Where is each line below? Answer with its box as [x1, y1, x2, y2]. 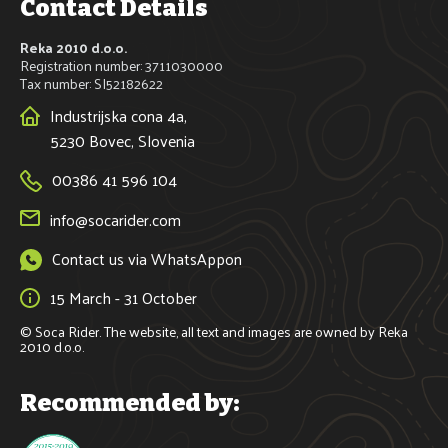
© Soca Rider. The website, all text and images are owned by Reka [20, 319, 408, 344]
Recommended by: [20, 389, 239, 417]
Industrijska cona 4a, [50, 101, 187, 130]
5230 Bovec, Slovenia [50, 126, 195, 155]
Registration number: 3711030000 [20, 53, 223, 78]
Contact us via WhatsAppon [52, 244, 242, 273]
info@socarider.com [50, 205, 181, 234]
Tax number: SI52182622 [20, 71, 163, 96]
